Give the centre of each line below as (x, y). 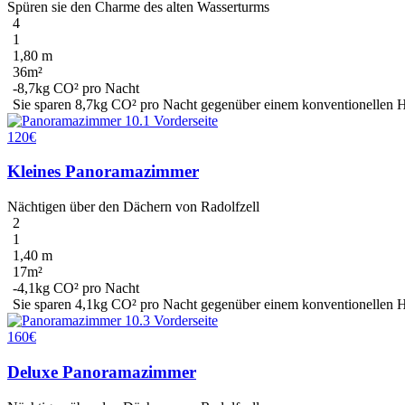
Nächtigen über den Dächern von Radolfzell (133, 207)
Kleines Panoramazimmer (103, 172)
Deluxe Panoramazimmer (102, 372)
